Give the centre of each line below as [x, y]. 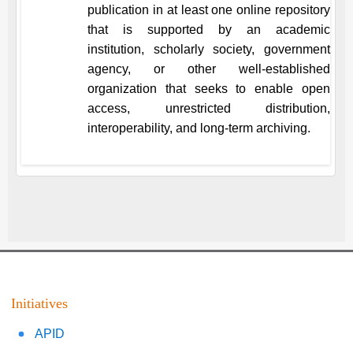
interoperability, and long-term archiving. [199, 128]
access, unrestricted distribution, [209, 108]
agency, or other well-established [209, 69]
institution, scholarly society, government [209, 49]
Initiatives [39, 303]
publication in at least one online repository [209, 10]
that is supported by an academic [209, 30]
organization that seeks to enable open [209, 89]
